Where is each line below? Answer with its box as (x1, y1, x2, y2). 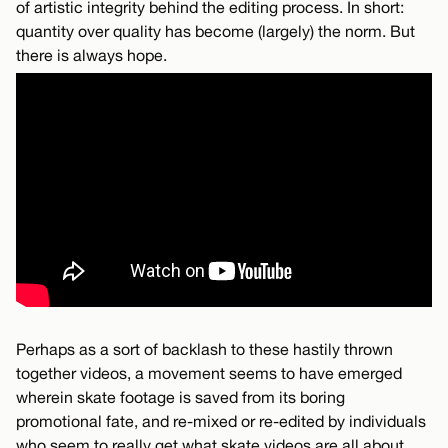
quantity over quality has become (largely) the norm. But (16, 22, 415, 41)
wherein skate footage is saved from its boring (16, 388, 345, 407)
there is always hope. (16, 46, 167, 65)
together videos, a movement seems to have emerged (16, 364, 402, 383)
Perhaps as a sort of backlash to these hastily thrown (16, 340, 393, 359)
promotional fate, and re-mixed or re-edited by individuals (16, 412, 426, 431)
